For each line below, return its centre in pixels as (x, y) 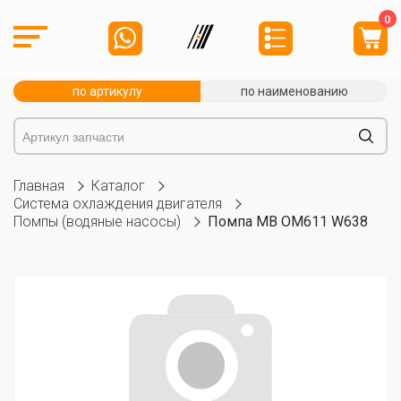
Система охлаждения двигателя (118, 204)
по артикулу (107, 91)
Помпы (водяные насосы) (97, 222)
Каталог (118, 186)
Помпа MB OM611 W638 (288, 222)
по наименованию (294, 91)
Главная (39, 186)
